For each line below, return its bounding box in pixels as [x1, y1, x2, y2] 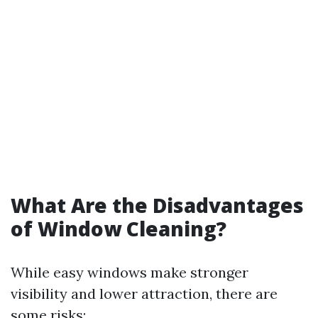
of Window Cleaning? [11, 215, 226, 242]
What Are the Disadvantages [11, 192, 304, 219]
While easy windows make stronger [11, 263, 248, 281]
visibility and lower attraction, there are [11, 285, 278, 302]
